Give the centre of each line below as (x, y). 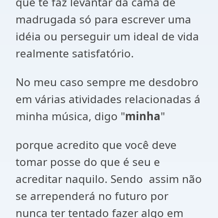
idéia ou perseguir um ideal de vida (107, 36)
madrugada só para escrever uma (103, 19)
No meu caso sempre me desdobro (107, 82)
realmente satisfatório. (75, 53)
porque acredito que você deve (96, 145)
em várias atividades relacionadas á (108, 99)
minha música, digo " (70, 116)
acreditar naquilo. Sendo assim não (109, 179)
